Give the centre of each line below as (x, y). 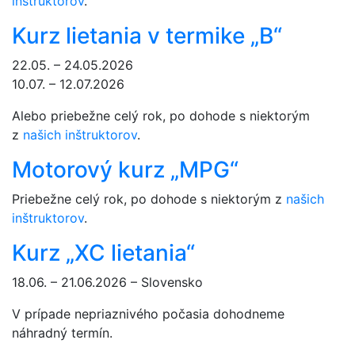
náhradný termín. (62, 333)
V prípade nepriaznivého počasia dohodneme (148, 314)
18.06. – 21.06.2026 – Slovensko (107, 282)
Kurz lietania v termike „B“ (147, 36)
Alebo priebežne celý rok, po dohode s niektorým (161, 116)
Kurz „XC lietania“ (103, 253)
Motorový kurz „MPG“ (125, 170)
